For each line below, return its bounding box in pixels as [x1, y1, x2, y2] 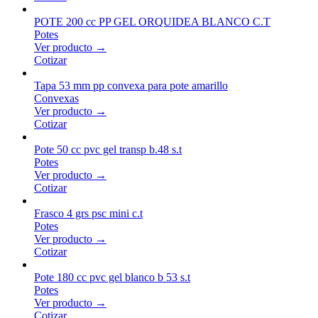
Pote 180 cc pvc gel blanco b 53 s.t [34, 270, 190, 283]
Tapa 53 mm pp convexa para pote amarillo [34, 79, 228, 92]
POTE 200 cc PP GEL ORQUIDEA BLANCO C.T [34, 15, 270, 28]
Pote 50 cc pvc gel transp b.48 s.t [34, 143, 182, 155]
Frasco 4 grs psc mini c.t [34, 207, 143, 219]
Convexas [34, 92, 79, 104]
